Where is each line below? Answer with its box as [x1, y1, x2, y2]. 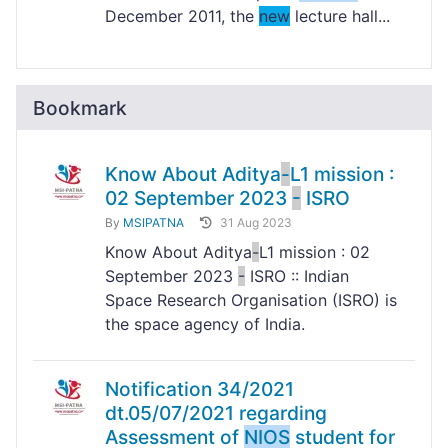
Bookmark [33, 96, 127, 121]
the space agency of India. [105, 314, 305, 335]
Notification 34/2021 [105, 377, 294, 402]
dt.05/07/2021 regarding [105, 401, 327, 426]
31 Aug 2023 [220, 215, 292, 231]
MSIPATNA [123, 215, 184, 231]
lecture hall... [290, 6, 390, 27]
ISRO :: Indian [245, 266, 349, 287]
